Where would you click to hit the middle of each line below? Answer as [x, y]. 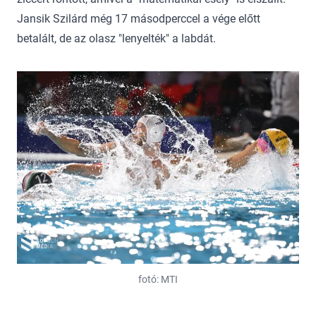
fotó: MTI [158, 279]
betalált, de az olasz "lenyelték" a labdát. [116, 38]
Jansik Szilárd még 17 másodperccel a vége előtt [139, 18]
